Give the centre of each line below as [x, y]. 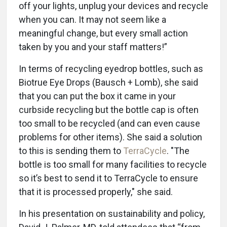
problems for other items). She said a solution [110, 137]
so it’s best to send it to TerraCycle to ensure [108, 178]
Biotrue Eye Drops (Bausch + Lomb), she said [108, 83]
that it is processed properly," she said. [97, 192]
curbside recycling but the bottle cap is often [109, 110]
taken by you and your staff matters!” [94, 47]
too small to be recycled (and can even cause [109, 124]
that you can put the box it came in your [97, 96]
